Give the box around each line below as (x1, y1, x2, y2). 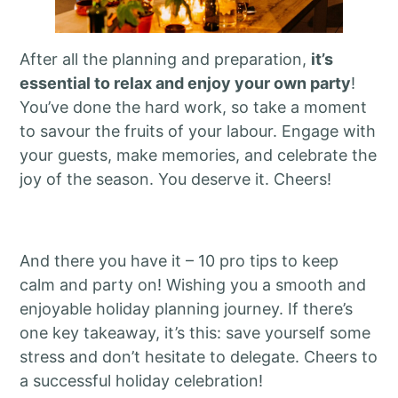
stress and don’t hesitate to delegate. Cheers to (20, 346, 378, 366)
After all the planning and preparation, (20, 50, 312, 69)
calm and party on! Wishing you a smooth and (20, 275, 367, 294)
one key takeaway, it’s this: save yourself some (20, 322, 371, 342)
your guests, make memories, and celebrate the (20, 146, 378, 165)
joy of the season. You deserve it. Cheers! (20, 170, 332, 189)
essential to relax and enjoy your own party (20, 74, 352, 93)
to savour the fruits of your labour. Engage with (20, 122, 377, 141)
